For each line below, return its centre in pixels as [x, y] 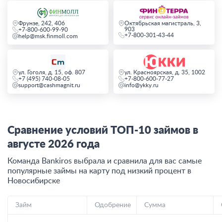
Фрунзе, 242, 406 [42, 23]
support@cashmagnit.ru [49, 85]
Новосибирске [34, 181]
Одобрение [113, 205]
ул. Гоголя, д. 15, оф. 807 [52, 72]
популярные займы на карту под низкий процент [97, 171]
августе [27, 144]
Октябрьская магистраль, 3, [163, 23]
